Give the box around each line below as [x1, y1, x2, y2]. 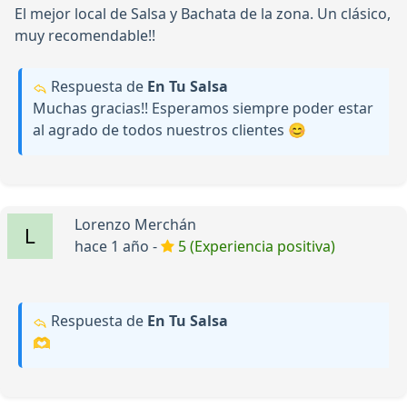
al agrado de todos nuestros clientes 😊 [33, 120, 306, 141]
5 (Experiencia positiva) [178, 236, 335, 257]
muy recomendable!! [15, 25, 155, 46]
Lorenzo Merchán [74, 214, 196, 235]
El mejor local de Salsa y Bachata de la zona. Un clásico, [15, 4, 391, 25]
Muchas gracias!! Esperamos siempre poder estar [33, 98, 373, 119]
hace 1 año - [74, 236, 161, 257]
